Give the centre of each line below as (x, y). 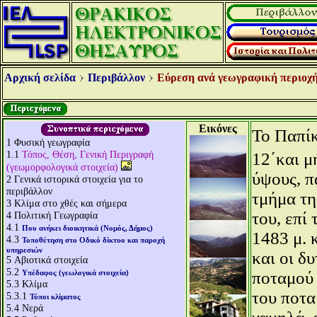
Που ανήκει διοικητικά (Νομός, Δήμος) (87, 228)
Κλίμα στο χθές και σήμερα (70, 203)
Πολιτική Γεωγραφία (56, 215)
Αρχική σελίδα (40, 77)
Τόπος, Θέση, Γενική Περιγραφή (88, 154)
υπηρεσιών (24, 250)
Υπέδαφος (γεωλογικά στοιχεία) (75, 272)
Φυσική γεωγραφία (52, 142)
